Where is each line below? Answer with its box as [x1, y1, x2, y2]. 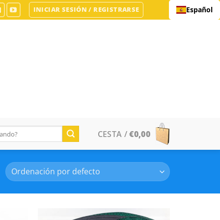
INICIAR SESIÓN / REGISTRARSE [33, 5, 139, 14]
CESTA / [97, 128, 130, 139]
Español [186, 5, 213, 14]
